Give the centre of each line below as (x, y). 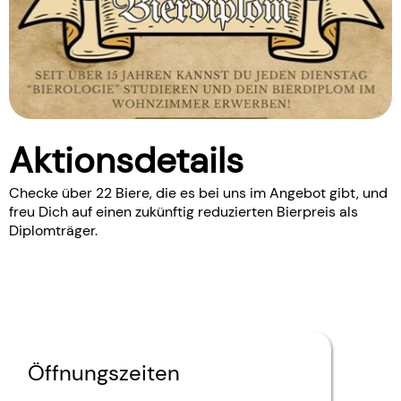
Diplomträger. (53, 231)
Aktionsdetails (126, 161)
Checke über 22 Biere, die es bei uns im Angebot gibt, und (198, 193)
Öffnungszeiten (104, 372)
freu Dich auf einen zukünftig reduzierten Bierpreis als (183, 212)
